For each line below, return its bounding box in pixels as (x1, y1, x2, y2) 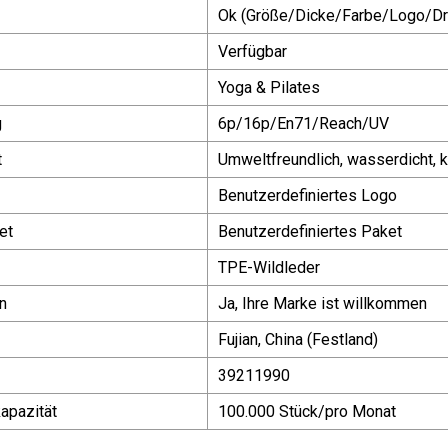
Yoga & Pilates (218, 77, 320, 97)
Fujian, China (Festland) (218, 329, 378, 349)
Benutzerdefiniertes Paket (218, 221, 402, 241)
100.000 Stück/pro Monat (218, 401, 396, 421)
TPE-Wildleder (218, 257, 320, 277)
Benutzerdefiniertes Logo (218, 185, 397, 205)
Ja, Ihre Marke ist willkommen (218, 293, 427, 313)
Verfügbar (218, 41, 287, 61)
